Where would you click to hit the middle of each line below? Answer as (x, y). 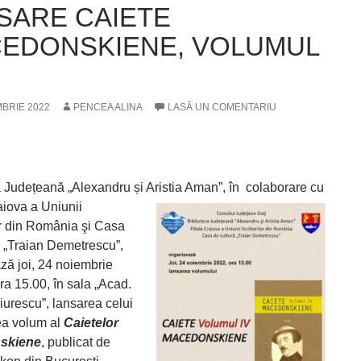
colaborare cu (283, 187)
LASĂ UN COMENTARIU (222, 107)
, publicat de (76, 342)
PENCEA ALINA (108, 107)
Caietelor (91, 323)
